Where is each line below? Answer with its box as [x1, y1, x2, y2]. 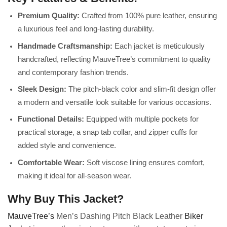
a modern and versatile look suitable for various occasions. [18, 98, 211, 106]
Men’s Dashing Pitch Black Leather [54, 212, 184, 221]
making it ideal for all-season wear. [18, 171, 131, 180]
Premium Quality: [18, 12, 80, 20]
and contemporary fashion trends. [18, 68, 129, 77]
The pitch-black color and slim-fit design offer [66, 85, 216, 93]
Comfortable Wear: [18, 158, 85, 167]
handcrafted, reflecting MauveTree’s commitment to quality [18, 55, 211, 63]
